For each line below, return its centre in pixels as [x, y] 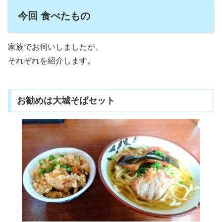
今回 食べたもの [54, 16]
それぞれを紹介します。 [52, 60]
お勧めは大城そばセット [66, 100]
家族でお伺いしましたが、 [55, 47]
